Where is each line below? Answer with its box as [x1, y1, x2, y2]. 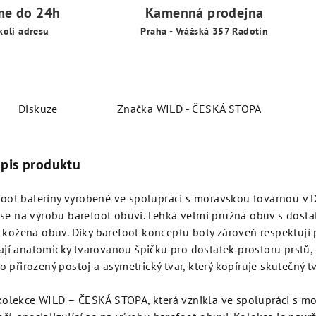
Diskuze [18, 102, 58, 116]
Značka [116, 102, 154, 116]
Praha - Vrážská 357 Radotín [140, 25, 269, 37]
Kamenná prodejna [145, 4, 264, 22]
